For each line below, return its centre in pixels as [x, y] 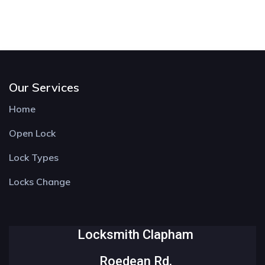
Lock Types [34, 157]
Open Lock [32, 133]
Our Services [44, 87]
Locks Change [40, 181]
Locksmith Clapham [135, 234]
